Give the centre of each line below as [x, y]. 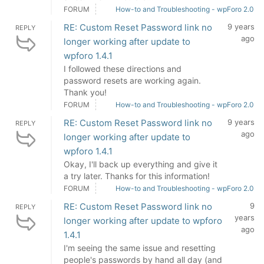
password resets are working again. [132, 80]
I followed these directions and [123, 69]
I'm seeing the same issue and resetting [140, 248]
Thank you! [85, 92]
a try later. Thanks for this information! [137, 176]
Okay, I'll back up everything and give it [141, 164]
